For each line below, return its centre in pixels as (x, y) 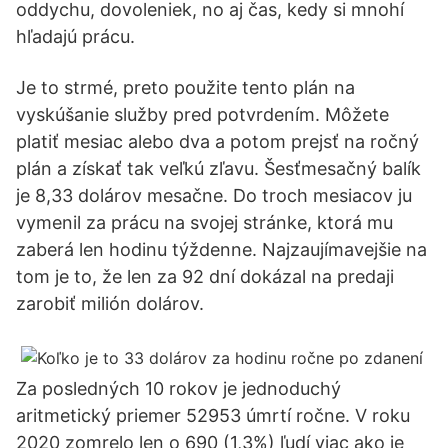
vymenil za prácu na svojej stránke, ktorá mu (204, 222)
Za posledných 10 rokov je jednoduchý (178, 388)
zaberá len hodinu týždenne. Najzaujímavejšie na (221, 249)
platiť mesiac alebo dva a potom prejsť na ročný (217, 141)
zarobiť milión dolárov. (110, 303)
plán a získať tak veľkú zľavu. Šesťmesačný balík (218, 168)
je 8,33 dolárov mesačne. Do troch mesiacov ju (214, 195)
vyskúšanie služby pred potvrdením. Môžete (202, 114)
